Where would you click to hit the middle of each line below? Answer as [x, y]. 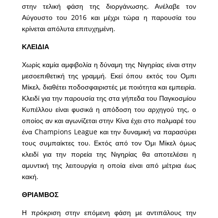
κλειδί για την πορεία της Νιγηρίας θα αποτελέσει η [109, 154]
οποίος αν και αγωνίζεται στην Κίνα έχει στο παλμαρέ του [109, 121]
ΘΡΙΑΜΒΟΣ [40, 195]
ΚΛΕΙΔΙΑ [35, 47]
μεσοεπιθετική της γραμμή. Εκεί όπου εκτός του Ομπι [109, 76]
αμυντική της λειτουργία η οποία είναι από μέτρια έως [109, 165]
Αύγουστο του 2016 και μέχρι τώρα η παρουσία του [109, 18]
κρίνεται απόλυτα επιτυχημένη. [68, 29]
